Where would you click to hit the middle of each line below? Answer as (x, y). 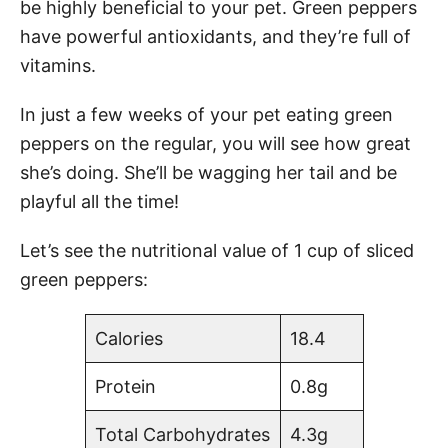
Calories (128, 338)
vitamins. (58, 65)
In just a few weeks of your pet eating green (206, 114)
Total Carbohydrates (182, 434)
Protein (125, 386)
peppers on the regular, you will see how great (215, 143)
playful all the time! (99, 201)
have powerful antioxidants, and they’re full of (215, 36)
